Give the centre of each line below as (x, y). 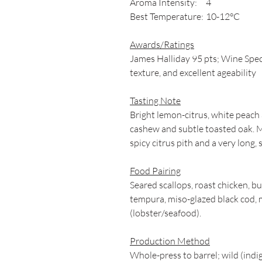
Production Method (170, 241)
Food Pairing (155, 171)
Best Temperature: (167, 16)
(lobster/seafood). (166, 213)
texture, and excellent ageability (193, 73)
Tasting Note (155, 101)
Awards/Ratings (162, 44)
